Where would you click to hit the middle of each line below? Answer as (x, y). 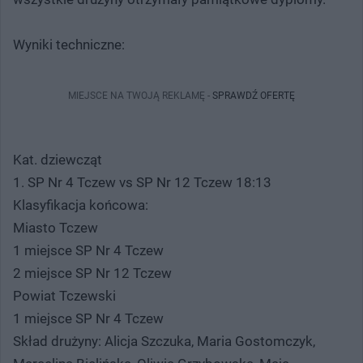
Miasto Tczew (56, 227)
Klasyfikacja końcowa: (81, 205)
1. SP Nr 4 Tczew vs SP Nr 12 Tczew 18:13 (142, 182)
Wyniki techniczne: (69, 44)
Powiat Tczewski (64, 295)
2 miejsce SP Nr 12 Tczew (92, 273)
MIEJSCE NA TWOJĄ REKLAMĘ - (140, 95)
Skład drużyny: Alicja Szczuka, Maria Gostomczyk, (164, 341)
